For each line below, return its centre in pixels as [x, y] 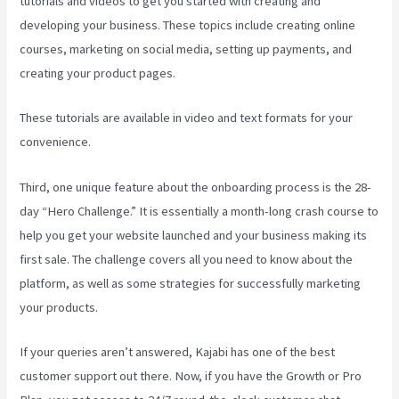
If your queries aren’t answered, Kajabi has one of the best [178, 352]
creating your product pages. [98, 73]
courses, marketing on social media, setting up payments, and [186, 49]
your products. [59, 307]
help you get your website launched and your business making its [194, 235]
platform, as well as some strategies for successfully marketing [191, 283]
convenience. [56, 142]
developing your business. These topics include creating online [188, 24]
